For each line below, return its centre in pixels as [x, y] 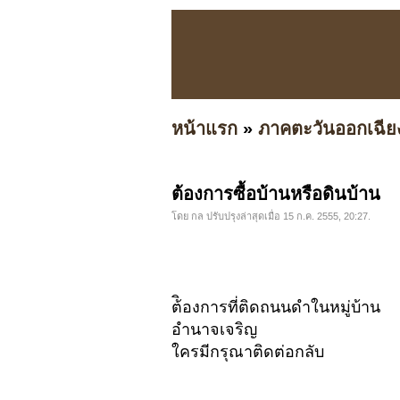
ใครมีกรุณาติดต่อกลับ [248, 352]
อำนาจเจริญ [214, 330]
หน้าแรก [204, 128]
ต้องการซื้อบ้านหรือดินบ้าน [276, 194]
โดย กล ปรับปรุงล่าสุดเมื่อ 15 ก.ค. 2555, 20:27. [271, 217]
